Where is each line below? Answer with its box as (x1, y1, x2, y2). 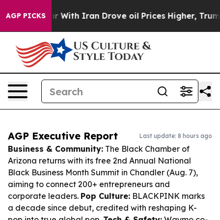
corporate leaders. (8, 191, 81, 201)
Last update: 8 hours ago (139, 132, 212, 139)
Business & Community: (8, 144, 103, 154)
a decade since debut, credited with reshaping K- (8, 203, 197, 213)
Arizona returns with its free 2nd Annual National (8, 156, 191, 165)
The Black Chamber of (103, 144, 190, 154)
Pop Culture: (81, 191, 130, 201)
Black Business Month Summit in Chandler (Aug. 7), (8, 167, 198, 177)
